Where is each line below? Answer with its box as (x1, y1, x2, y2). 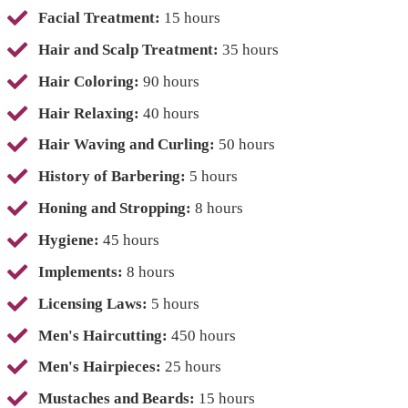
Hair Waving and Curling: (38, 136, 215, 154)
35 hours (219, 40, 279, 58)
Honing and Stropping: (38, 199, 191, 218)
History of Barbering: (38, 168, 186, 186)
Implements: (38, 262, 123, 280)
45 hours (99, 231, 159, 250)
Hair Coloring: (38, 72, 139, 90)
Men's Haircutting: (38, 326, 168, 344)
